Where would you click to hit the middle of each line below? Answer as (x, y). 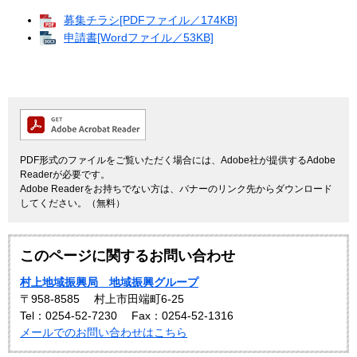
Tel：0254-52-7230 (69, 316)
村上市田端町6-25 (139, 299)
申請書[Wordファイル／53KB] (139, 37)
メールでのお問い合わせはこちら (104, 333)
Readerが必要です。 (65, 175)
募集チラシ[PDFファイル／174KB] (151, 20)
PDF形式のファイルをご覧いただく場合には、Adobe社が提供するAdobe (178, 161)
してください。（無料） (73, 204)
